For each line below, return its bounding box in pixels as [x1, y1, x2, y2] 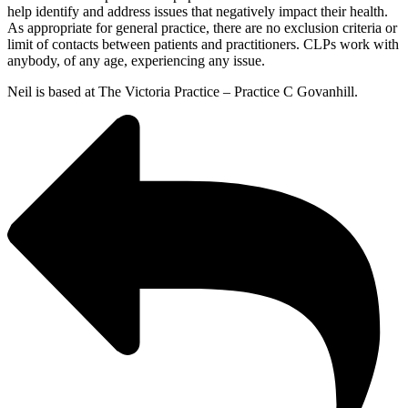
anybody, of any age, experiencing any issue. [7, 52, 265, 68]
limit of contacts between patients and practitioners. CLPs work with [7, 36, 399, 52]
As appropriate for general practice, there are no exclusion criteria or [7, 19, 397, 36]
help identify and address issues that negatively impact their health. [7, 3, 388, 19]
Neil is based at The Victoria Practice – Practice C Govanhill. [7, 83, 358, 99]
